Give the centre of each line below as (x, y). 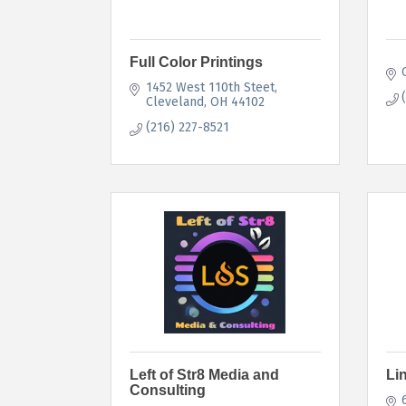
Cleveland (174, 101)
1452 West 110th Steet (210, 87)
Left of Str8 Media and (204, 374)
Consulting (168, 390)
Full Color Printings (196, 62)
